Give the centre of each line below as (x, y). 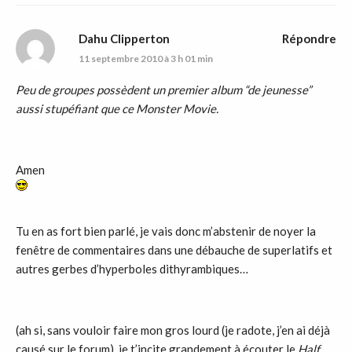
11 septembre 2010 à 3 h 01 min (146, 58)
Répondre (309, 38)
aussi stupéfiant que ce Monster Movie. (117, 108)
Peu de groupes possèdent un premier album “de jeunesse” (163, 89)
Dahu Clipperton (124, 38)
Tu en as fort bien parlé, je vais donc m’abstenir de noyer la (166, 231)
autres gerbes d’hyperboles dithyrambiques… (132, 268)
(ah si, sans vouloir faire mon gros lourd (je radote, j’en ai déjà (173, 330)
